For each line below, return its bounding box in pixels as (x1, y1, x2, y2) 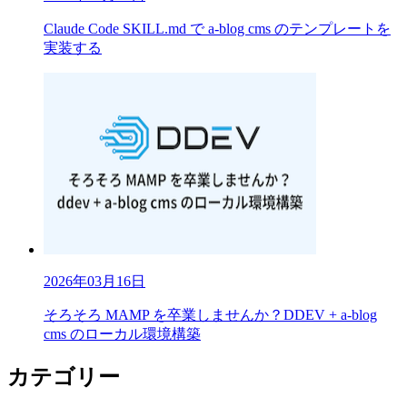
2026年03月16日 (44, 273, 145, 290)
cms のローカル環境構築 (44, 326, 201, 342)
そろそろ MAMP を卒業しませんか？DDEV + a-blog (44, 307, 377, 323)
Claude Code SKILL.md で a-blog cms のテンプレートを (44, 21, 391, 37)
